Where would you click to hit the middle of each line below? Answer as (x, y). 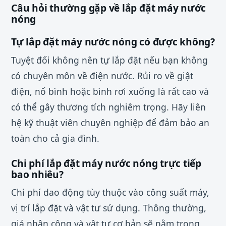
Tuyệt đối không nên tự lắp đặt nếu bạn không (109, 60)
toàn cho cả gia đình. (55, 138)
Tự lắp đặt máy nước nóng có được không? (113, 42)
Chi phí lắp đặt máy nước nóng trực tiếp (106, 163)
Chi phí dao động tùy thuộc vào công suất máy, (110, 192)
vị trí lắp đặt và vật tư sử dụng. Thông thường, (109, 208)
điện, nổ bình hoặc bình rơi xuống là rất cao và (110, 91)
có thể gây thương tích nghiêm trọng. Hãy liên (108, 107)
